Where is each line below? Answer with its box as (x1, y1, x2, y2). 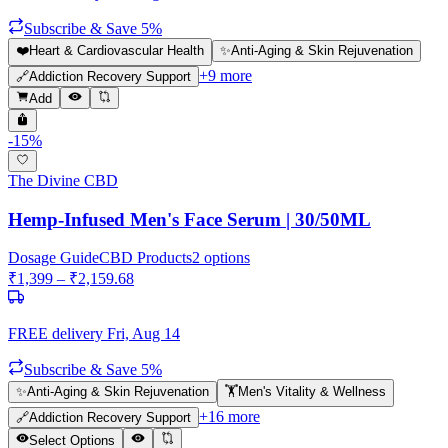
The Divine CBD (8, 172, 118, 190)
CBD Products (99, 249, 192, 267)
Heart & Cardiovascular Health (29, 43, 204, 59)
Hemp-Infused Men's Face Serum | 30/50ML (8, 208, 371, 230)
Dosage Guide (8, 249, 99, 267)
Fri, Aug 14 (107, 325, 180, 343)
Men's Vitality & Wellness (238, 384, 386, 400)
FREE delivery (8, 325, 103, 343)
